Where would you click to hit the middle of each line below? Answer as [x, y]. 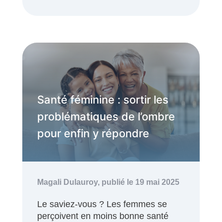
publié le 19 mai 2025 [140, 182]
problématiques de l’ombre [106, 116]
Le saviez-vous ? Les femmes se [102, 204]
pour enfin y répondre [93, 133]
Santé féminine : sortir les [103, 99]
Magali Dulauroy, [69, 182]
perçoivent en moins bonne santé [103, 216]
